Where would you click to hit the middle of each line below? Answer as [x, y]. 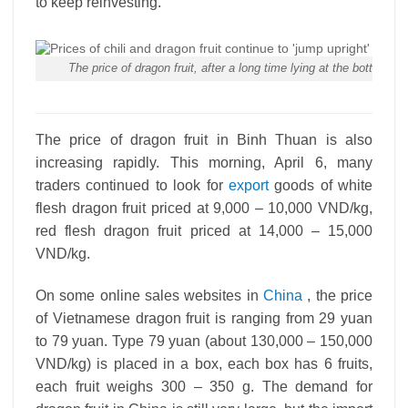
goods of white [320, 185]
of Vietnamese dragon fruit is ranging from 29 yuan [204, 318]
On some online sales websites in [149, 295]
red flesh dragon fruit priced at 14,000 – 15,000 [204, 230]
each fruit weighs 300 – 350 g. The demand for [204, 386]
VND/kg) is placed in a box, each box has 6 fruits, [204, 363]
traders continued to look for [132, 185]
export [248, 185]
